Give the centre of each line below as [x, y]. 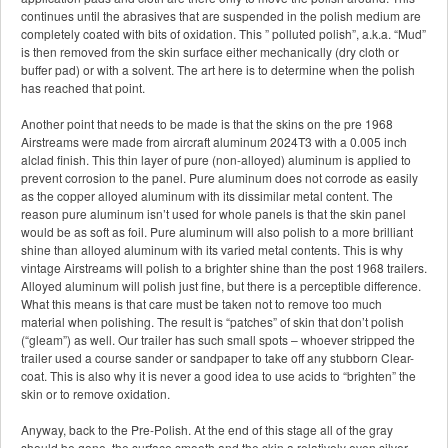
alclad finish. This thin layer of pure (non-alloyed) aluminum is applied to [216, 160]
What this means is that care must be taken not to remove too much [201, 304]
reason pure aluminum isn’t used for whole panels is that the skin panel [213, 214]
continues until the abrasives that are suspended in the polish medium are [221, 16]
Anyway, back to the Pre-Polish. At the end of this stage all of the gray [207, 430]
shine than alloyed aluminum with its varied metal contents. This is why [212, 250]
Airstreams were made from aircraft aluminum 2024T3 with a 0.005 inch [214, 142]
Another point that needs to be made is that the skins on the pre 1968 [207, 124]
